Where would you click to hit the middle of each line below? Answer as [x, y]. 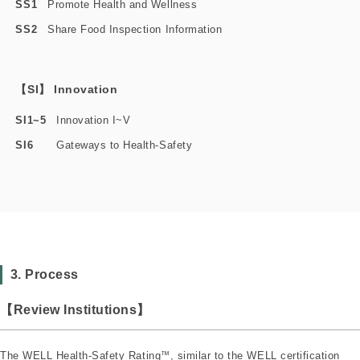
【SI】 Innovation [67, 89]
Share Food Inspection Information [135, 29]
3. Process [44, 275]
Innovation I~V [94, 121]
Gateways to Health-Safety [125, 145]
